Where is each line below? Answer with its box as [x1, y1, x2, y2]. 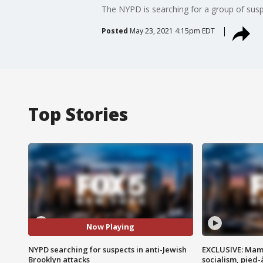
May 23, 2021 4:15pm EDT [129, 25, 215, 36]
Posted [101, 25, 128, 36]
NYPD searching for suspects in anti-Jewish [28, 244, 187, 255]
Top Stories [28, 102, 128, 126]
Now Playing [86, 221, 135, 232]
